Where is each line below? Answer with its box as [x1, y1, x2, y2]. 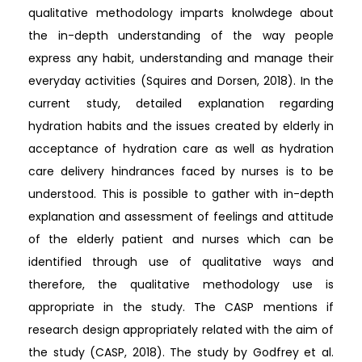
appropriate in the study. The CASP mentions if [28, 298, 334, 315]
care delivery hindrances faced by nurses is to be [28, 162, 334, 179]
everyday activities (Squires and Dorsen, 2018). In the [28, 72, 334, 89]
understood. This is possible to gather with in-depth [28, 185, 334, 202]
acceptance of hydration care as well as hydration [28, 140, 334, 157]
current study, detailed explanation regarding [28, 95, 334, 112]
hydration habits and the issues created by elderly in [28, 117, 334, 134]
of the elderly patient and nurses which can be [28, 230, 334, 247]
